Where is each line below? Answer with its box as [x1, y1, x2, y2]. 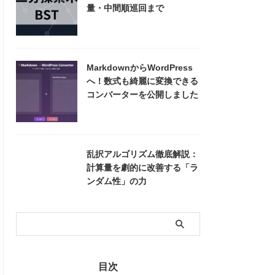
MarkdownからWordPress [87, 63, 193, 72]
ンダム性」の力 [87, 176, 147, 186]
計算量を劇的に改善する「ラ [87, 163, 198, 172]
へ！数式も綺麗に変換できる [87, 76, 198, 86]
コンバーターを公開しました [87, 90, 198, 99]
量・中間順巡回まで [87, 3, 164, 13]
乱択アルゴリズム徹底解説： [87, 149, 198, 159]
